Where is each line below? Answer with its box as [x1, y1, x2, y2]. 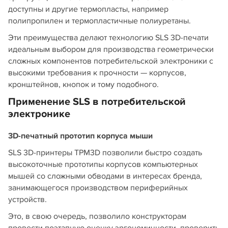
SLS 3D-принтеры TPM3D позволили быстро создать [8, 147, 202, 158]
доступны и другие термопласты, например [8, 4, 168, 14]
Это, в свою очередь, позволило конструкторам [8, 211, 186, 221]
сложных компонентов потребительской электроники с [8, 55, 213, 66]
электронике [8, 107, 70, 120]
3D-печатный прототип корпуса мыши [8, 130, 153, 141]
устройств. [8, 194, 47, 205]
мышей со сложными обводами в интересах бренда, [8, 170, 202, 181]
